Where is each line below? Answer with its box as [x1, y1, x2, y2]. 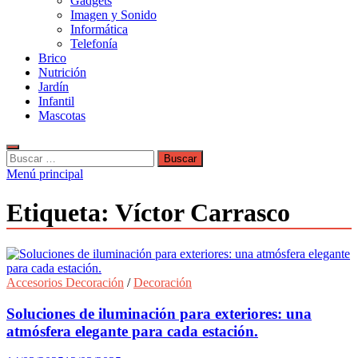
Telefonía [70, 37, 117, 50]
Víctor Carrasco [115, 198, 290, 228]
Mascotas [38, 109, 86, 122]
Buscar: [6, 149, 44, 163]
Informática [70, 22, 128, 36]
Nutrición [38, 66, 86, 79]
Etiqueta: [6, 198, 115, 228]
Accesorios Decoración [6, 275, 124, 289]
